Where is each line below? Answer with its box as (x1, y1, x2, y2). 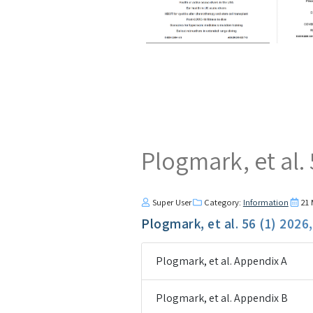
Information (242, 196, 289, 208)
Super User (152, 196, 191, 208)
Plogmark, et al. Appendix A (156, 253, 287, 268)
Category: (203, 196, 243, 208)
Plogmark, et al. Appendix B (156, 290, 288, 305)
